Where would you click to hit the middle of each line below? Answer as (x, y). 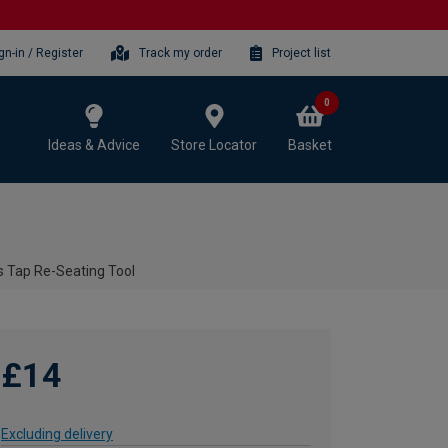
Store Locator (214, 144)
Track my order (181, 52)
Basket (310, 144)
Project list (301, 52)
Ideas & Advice (94, 144)
